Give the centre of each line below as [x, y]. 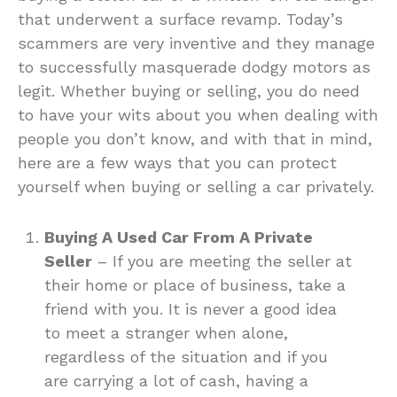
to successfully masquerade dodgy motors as [194, 67]
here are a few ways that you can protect [177, 163]
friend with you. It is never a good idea [191, 309]
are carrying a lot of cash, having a [176, 381]
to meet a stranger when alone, [166, 333]
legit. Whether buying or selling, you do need [189, 91]
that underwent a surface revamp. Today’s [180, 19]
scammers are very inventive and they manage [196, 43]
